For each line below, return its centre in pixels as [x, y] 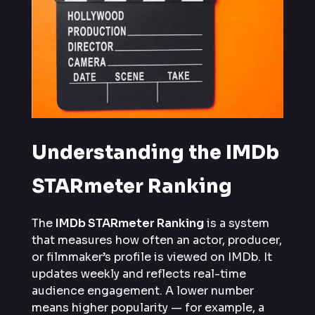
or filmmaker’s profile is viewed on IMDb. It [152, 257]
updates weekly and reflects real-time [139, 274]
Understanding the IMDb [155, 153]
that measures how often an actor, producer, [157, 240]
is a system [237, 223]
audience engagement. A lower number [143, 290]
